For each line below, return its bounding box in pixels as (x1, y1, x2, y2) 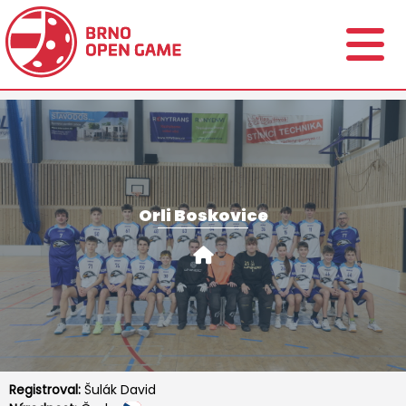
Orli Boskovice (138, 203, 268, 227)
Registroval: (9, 381, 84, 399)
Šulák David (84, 381, 156, 399)
